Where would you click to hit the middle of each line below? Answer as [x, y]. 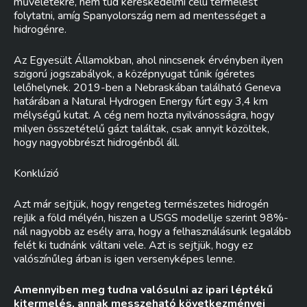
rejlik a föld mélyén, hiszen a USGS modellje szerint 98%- [151, 218]
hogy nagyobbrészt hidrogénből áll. [97, 143]
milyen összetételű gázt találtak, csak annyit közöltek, [142, 129]
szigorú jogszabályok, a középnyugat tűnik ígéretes [134, 74]
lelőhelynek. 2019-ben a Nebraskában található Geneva [147, 88]
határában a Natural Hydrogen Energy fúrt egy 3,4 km [141, 101]
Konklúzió [36, 173]
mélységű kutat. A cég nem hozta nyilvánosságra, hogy [144, 115]
